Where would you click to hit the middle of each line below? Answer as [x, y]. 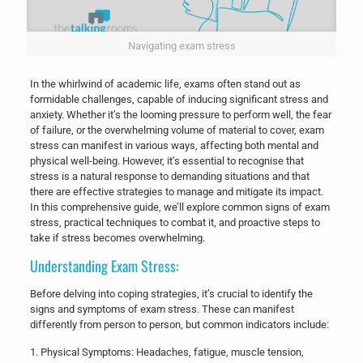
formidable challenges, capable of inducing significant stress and [179, 99]
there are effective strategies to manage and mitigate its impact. [176, 191]
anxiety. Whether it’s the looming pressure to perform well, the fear [180, 114]
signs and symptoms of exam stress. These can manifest [162, 309]
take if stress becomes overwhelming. [117, 237]
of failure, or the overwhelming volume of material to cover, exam [177, 130]
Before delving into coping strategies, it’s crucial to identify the [171, 293]
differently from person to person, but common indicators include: [179, 324]
